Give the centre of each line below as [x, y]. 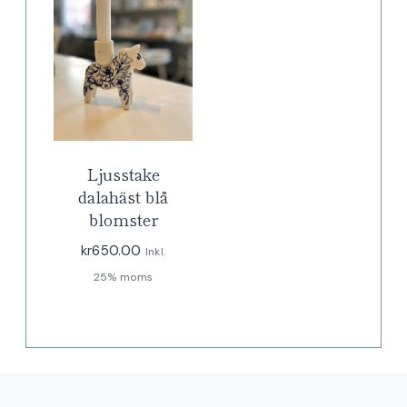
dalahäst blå [123, 196]
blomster [123, 218]
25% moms [123, 277]
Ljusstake [123, 173]
